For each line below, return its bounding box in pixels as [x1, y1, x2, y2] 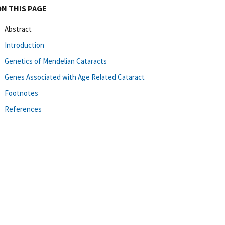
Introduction [5, 40, 44, 50]
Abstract [5, 24, 32, 34]
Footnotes [5, 88, 38, 98]
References [5, 104, 42, 114]
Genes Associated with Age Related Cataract [5, 72, 145, 82]
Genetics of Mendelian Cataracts [5, 56, 107, 66]
